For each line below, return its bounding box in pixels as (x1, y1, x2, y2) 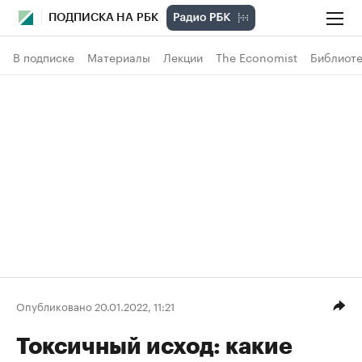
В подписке (13, 48, 74, 65)
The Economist (216, 48, 297, 65)
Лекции (163, 48, 203, 65)
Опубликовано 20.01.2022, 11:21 (16, 297, 175, 314)
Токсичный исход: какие (16, 335, 293, 358)
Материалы (87, 48, 150, 65)
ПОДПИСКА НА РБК (48, 12, 158, 23)
